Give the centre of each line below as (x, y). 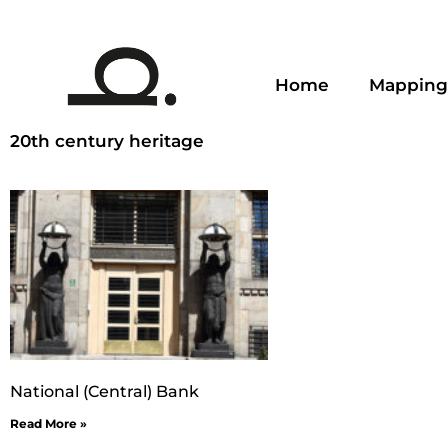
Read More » (48, 424)
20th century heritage (107, 141)
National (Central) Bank (104, 392)
